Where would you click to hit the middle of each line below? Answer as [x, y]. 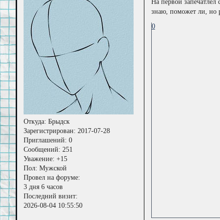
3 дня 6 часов [43, 187]
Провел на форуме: [52, 178]
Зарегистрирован [49, 131]
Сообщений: [42, 150]
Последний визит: [51, 196]
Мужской [52, 168]
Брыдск [58, 122]
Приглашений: [45, 140]
